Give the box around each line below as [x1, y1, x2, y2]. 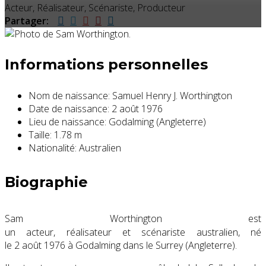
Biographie [5, 173, 88, 191]
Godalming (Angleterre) [109, 115, 206, 129]
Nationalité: [28, 141, 79, 155]
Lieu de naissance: [28, 115, 109, 129]
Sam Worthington [5, 212, 162, 226]
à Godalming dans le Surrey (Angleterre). [65, 238, 237, 252]
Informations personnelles [5, 56, 208, 74]
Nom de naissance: [28, 89, 112, 103]
